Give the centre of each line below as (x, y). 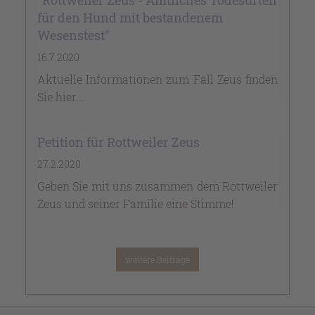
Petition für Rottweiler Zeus (118, 142)
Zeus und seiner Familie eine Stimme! (136, 203)
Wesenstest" (73, 35)
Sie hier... (61, 96)
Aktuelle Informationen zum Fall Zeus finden (157, 79)
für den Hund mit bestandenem (130, 17)
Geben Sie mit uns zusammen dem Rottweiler (157, 186)
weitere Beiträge (157, 259)
